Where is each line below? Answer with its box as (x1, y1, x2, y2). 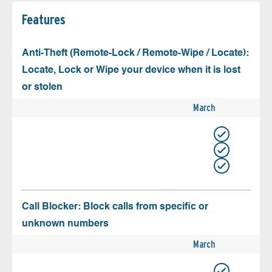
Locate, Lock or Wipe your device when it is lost (22, 65, 240, 75)
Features (22, 11, 66, 27)
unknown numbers (22, 219, 109, 229)
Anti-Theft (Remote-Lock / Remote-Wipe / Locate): (22, 48, 249, 58)
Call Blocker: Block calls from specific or (22, 202, 208, 212)
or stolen (22, 82, 63, 92)
